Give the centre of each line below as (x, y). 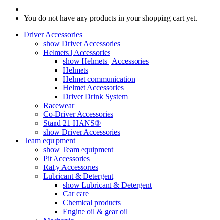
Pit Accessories (67, 158)
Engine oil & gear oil (95, 211)
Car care (76, 194)
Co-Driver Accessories (78, 114)
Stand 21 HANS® (72, 123)
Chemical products (92, 203)
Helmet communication (99, 79)
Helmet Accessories (93, 88)
